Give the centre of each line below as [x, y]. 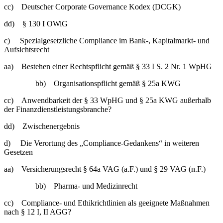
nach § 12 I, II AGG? [38, 212]
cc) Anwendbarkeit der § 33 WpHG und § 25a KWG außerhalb [108, 100]
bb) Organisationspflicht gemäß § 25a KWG [108, 83]
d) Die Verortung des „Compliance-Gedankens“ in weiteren [102, 143]
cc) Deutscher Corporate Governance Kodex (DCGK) [92, 6]
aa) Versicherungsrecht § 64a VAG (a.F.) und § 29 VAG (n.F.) [105, 169]
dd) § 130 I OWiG [36, 23]
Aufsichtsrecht [27, 49]
